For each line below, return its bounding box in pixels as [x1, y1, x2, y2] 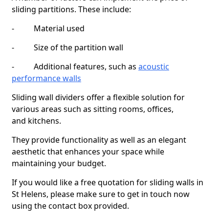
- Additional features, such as [12, 61, 138, 72]
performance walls [12, 73, 81, 84]
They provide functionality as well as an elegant [12, 134, 186, 145]
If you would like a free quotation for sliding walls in [12, 177, 203, 188]
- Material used [12, 23, 85, 34]
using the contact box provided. [12, 200, 129, 211]
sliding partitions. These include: [12, 4, 131, 15]
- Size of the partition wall [12, 42, 123, 53]
